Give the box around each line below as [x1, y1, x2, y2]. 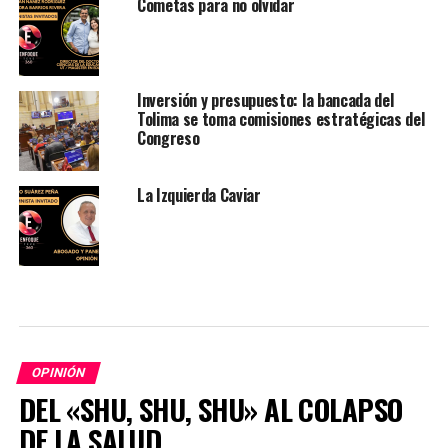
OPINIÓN [29, 365, 87, 381]
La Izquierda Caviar [136, 183, 261, 208]
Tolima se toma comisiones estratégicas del [136, 107, 425, 132]
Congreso [136, 126, 200, 151]
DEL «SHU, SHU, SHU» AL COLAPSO [18, 388, 403, 431]
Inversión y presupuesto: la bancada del [136, 88, 394, 113]
